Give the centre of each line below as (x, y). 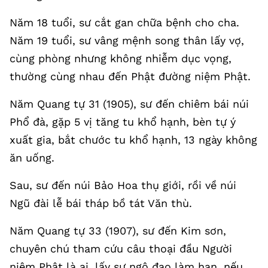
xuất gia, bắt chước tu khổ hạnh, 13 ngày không (133, 139)
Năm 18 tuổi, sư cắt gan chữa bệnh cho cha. (124, 22)
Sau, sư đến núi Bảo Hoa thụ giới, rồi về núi (123, 185)
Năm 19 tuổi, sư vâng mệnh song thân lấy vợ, (127, 40)
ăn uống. (32, 157)
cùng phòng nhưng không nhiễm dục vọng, (121, 58)
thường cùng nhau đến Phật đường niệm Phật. (130, 76)
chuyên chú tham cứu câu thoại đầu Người (121, 248)
